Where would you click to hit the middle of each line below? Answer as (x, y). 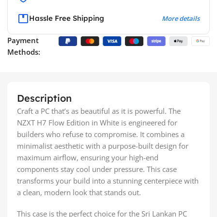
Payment (23, 40)
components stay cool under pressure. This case (97, 169)
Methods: (24, 52)
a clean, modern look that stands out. (79, 192)
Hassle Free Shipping (67, 18)
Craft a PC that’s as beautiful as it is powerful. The (99, 111)
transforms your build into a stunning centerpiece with (108, 180)
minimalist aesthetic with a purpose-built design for (103, 146)
